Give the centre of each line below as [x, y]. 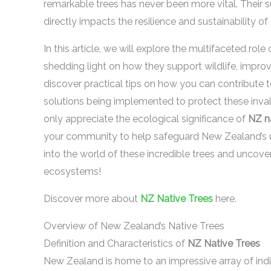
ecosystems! [72, 171]
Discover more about [92, 199]
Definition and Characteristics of [116, 243]
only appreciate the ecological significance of [146, 119]
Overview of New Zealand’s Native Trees [134, 226]
